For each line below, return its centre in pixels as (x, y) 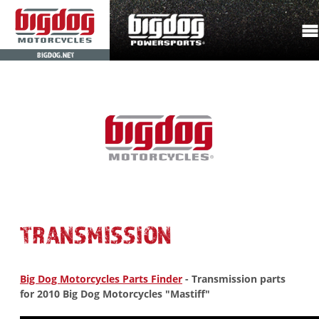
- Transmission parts (234, 278)
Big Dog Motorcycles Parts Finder (101, 278)
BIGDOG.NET (56, 54)
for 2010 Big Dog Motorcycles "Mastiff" (115, 293)
